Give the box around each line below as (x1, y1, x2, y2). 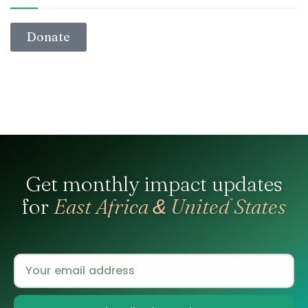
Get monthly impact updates (25, 170, 283, 197)
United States (166, 193, 286, 219)
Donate (27, 28, 70, 45)
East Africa (54, 193, 153, 219)
